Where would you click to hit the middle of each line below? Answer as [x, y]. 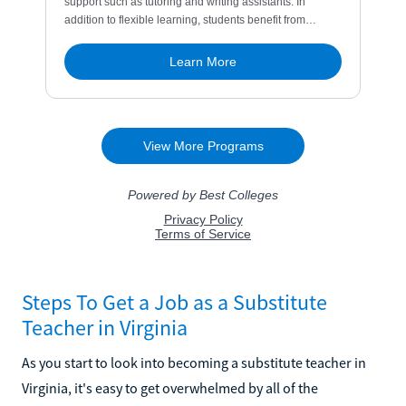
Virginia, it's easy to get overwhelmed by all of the [170, 387]
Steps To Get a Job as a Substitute [174, 302]
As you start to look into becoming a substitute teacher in [194, 362]
